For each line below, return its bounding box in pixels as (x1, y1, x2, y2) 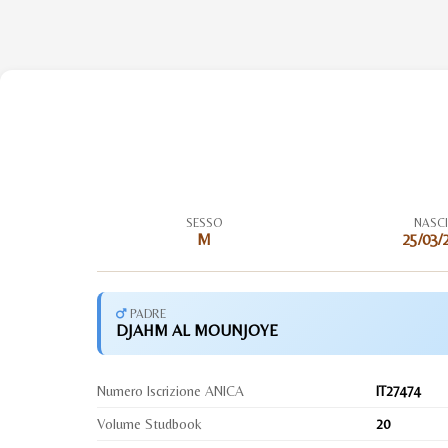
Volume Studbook (97, 416, 203, 432)
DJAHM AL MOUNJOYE (116, 321, 279, 340)
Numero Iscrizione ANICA (97, 383, 245, 399)
